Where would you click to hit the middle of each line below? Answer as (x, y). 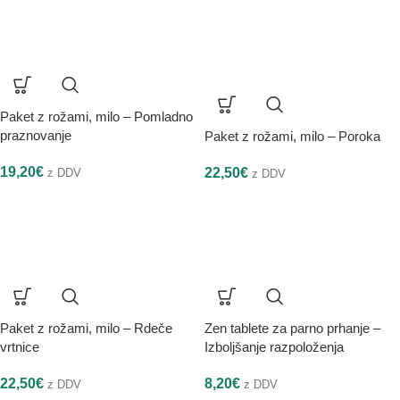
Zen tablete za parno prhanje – (292, 329)
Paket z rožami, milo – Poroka (292, 137)
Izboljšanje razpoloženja (274, 347)
